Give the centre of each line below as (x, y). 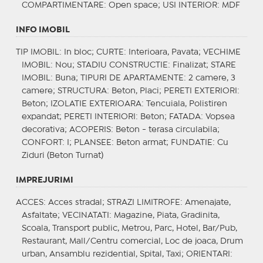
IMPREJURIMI (44, 180)
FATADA (185, 117)
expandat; (43, 117)
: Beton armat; (141, 142)
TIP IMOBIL (37, 52)
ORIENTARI (208, 254)
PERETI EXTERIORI (200, 91)
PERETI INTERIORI (100, 117)
